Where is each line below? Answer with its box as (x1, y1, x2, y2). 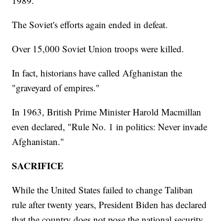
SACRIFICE (12, 158, 64, 172)
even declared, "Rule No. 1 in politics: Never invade (12, 120, 208, 133)
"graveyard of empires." (12, 81, 100, 94)
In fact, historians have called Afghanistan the (12, 66, 183, 79)
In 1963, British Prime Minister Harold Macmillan (12, 105, 202, 118)
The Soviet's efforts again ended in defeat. (12, 18, 168, 31)
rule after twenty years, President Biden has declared (12, 198, 207, 211)
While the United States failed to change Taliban (12, 183, 193, 196)
